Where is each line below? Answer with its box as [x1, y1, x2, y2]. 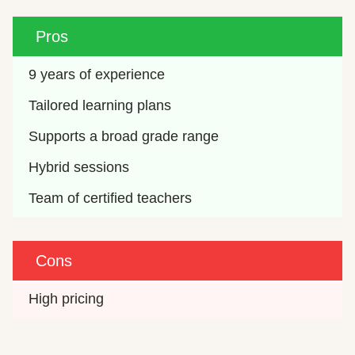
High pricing [29, 291, 105, 307]
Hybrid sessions [29, 159, 130, 176]
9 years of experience [29, 67, 166, 83]
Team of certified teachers [29, 190, 193, 207]
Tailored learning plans [29, 97, 172, 114]
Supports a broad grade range [29, 128, 219, 145]
